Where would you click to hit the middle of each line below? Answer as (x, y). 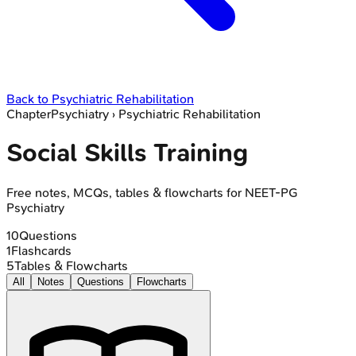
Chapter (29, 114)
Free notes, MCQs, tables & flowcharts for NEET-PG (152, 192)
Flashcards (41, 250)
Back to (29, 99)
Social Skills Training (127, 153)
